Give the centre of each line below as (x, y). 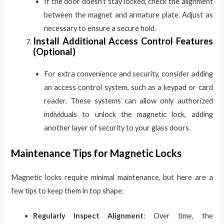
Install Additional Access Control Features (123, 41)
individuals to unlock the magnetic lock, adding (128, 114)
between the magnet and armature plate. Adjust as (128, 14)
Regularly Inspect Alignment (88, 215)
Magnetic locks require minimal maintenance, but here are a (112, 177)
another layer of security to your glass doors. (117, 127)
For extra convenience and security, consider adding (128, 73)
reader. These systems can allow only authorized (128, 100)
